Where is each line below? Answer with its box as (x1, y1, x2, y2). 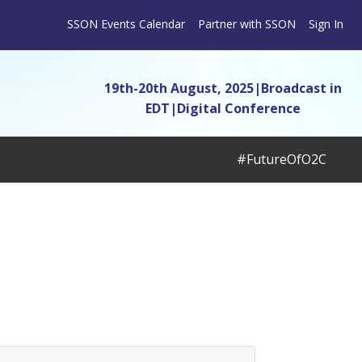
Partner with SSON (198, 16, 296, 32)
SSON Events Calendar (67, 16, 185, 32)
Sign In (309, 16, 343, 32)
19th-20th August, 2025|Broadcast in (104, 79, 343, 97)
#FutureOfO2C (237, 150, 326, 168)
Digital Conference (177, 99, 301, 117)
